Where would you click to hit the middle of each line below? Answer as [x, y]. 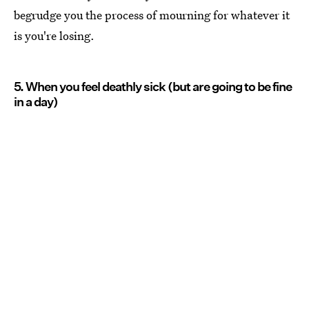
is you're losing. [54, 36]
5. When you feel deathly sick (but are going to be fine [153, 87]
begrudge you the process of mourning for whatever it [152, 15]
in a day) [36, 102]
